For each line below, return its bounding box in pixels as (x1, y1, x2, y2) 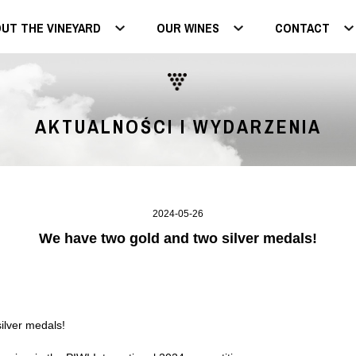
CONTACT (275, 19, 330, 37)
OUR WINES (157, 19, 219, 37)
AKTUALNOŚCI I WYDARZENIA (34, 114, 322, 139)
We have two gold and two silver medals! (39, 230, 317, 246)
